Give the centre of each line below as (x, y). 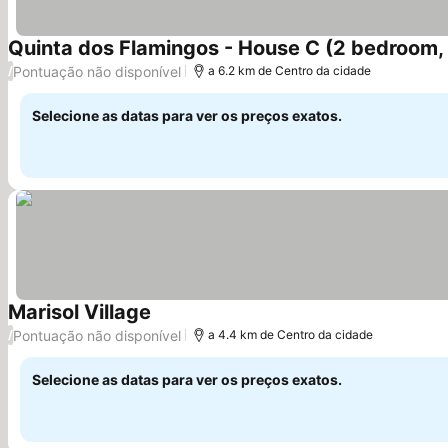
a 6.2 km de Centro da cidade (289, 70)
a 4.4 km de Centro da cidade (290, 334)
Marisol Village (79, 312)
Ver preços (191, 323)
